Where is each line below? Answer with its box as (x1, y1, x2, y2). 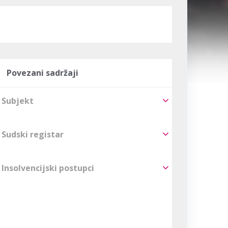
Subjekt (2, 95, 34, 106)
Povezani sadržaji (7, 67, 79, 78)
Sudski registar (2, 128, 64, 140)
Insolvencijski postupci (2, 162, 95, 174)
